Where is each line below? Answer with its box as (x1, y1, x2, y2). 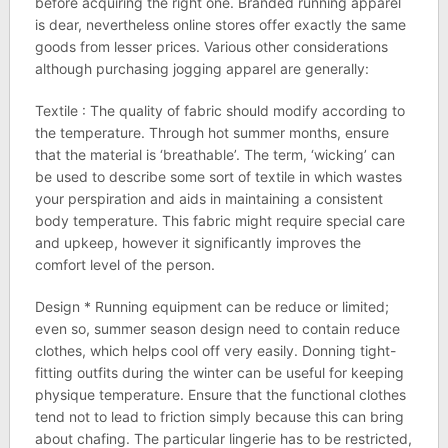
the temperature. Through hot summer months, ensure (34, 124, 389, 141)
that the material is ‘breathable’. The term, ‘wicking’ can (34, 146, 395, 163)
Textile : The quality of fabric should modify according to (34, 102, 405, 119)
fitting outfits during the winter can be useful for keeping (34, 364, 404, 381)
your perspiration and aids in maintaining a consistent (34, 190, 383, 207)
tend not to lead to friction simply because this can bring (34, 408, 404, 425)
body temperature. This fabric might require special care (34, 212, 405, 229)
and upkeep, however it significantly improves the (34, 234, 361, 251)
